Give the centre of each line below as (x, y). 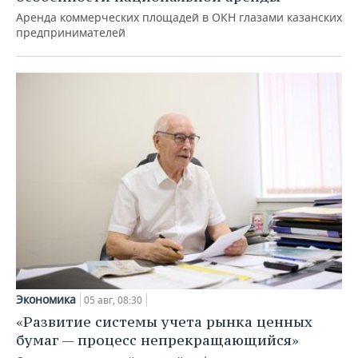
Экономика (46, 300)
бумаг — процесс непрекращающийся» (157, 340)
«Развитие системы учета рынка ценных (164, 322)
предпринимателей (71, 32)
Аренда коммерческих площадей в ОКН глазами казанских (179, 17)
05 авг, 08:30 (113, 300)
